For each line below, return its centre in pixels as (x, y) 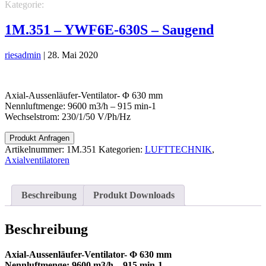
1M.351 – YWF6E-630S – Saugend (109, 29)
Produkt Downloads (134, 195)
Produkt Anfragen (39, 138)
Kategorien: (122, 149)
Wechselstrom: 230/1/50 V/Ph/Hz (68, 116)
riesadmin (23, 55)
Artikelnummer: (36, 149)
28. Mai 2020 (73, 55)
